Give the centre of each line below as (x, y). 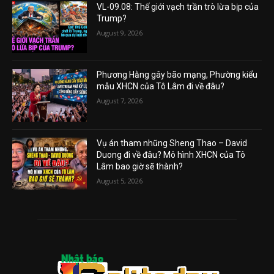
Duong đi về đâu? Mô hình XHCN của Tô (171, 154)
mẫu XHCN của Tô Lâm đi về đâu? (161, 87)
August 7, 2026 (120, 101)
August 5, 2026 (120, 180)
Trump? (112, 18)
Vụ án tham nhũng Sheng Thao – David (172, 143)
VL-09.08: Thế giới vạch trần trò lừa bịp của (178, 6)
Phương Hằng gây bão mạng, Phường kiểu (177, 75)
